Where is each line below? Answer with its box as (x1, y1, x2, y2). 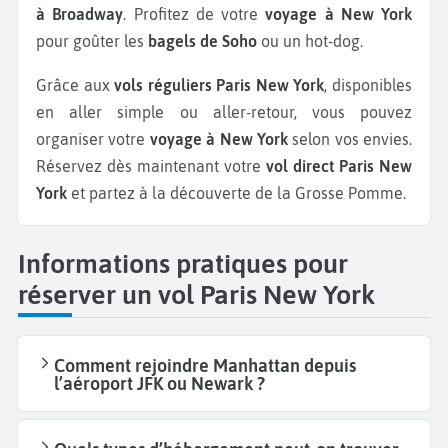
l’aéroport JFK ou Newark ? (54, 373, 265, 395)
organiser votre (36, 129, 150, 148)
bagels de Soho (144, 32, 261, 51)
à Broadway (36, 5, 124, 24)
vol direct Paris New (266, 156, 412, 175)
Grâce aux (47, 75, 115, 94)
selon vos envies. (287, 129, 412, 148)
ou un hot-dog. (261, 32, 363, 51)
